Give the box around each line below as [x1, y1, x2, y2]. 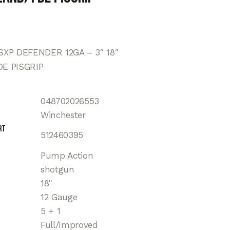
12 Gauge [41, 192, 78, 203]
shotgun [41, 164, 74, 175]
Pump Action [41, 150, 93, 161]
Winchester [41, 110, 86, 121]
